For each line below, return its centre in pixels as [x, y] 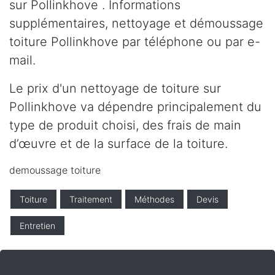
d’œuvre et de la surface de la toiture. [118, 144]
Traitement [91, 199]
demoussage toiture [55, 170]
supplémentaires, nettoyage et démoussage [136, 24]
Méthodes [154, 199]
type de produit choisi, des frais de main [125, 126]
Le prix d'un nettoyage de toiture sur [115, 89]
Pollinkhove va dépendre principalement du [135, 107]
